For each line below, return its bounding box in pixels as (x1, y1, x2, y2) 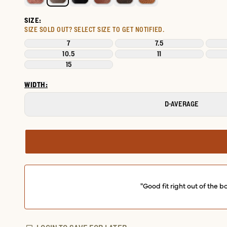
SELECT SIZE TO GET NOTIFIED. (73, 25, 165, 33)
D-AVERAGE (164, 100, 200, 108)
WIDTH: (24, 81, 48, 88)
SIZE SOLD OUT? (24, 25, 72, 33)
